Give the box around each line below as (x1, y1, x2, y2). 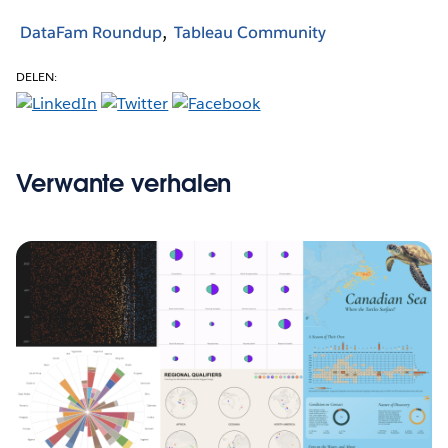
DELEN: (16, 68, 58, 86)
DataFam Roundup (20, 21, 162, 43)
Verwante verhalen (16, 168, 232, 200)
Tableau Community (174, 21, 326, 43)
